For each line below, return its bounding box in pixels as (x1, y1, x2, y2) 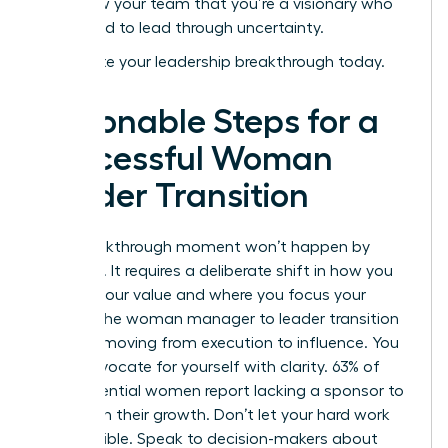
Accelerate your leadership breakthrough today (37, 54, 381, 71)
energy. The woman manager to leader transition (37, 311, 399, 328)
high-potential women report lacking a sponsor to (37, 383, 404, 400)
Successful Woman (37, 142, 333, 177)
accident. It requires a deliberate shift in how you (37, 263, 393, 280)
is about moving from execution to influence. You (37, 335, 399, 352)
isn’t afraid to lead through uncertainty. (37, 20, 324, 37)
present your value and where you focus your (37, 287, 366, 304)
